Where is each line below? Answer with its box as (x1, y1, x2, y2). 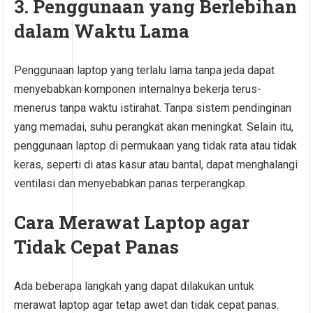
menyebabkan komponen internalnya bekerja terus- (14, 82, 262, 96)
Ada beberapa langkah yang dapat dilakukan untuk (14, 279, 255, 293)
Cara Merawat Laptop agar (14, 210, 250, 235)
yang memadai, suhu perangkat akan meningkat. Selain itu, (14, 120, 294, 134)
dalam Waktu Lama (14, 19, 190, 43)
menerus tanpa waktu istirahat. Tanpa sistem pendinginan (14, 101, 292, 115)
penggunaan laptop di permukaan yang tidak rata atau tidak (14, 139, 298, 153)
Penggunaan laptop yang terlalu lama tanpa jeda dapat (14, 64, 275, 78)
